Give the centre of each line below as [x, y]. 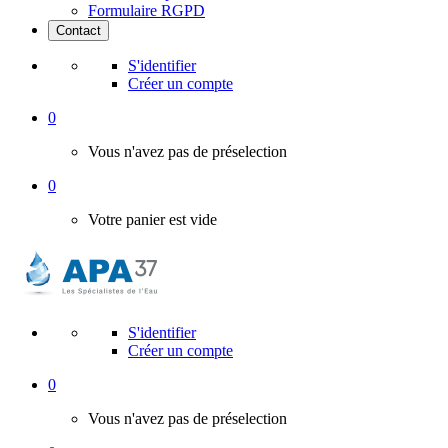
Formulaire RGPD [146, 10]
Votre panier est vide [152, 219]
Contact [78, 30]
